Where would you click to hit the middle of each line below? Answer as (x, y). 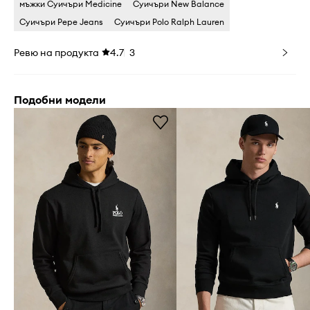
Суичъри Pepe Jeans (61, 22)
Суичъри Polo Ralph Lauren (169, 22)
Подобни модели (60, 100)
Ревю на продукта (56, 53)
